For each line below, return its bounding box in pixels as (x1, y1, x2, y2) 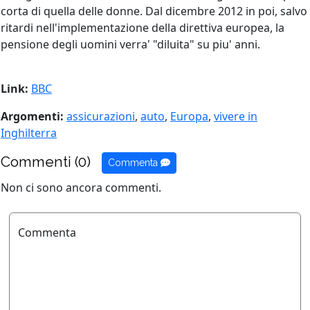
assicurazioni (66, 109, 135, 124)
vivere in (214, 109, 257, 124)
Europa (170, 109, 208, 124)
